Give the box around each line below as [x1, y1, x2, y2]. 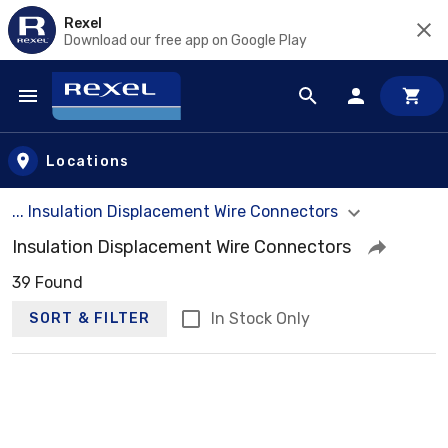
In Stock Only [210, 308, 310, 328]
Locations [46, 152, 130, 170]
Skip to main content [19, 104, 192, 127]
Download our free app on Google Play [64, 31, 307, 49]
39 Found [12, 272, 83, 292]
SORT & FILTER [29, 310, 151, 328]
